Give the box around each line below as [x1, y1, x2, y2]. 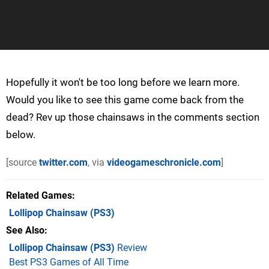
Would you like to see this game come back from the [6, 93, 244, 106]
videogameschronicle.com [107, 156, 221, 168]
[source [6, 156, 39, 168]
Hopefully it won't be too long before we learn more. [6, 76, 240, 88]
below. [6, 128, 35, 141]
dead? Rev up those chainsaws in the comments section [6, 110, 259, 123]
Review [115, 241, 147, 253]
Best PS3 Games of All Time [9, 256, 128, 268]
